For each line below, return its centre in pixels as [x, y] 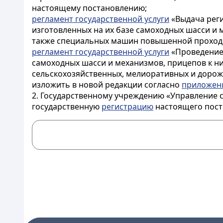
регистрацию [127, 107]
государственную [67, 107]
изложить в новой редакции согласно [107, 85]
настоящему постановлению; [89, 8]
